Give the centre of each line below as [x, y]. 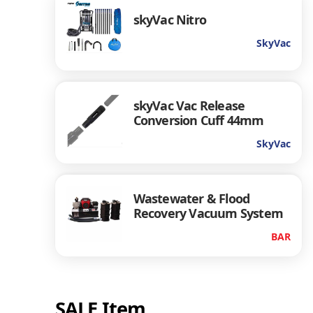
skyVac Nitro [170, 20]
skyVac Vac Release [189, 105]
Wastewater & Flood [191, 198]
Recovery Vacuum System [208, 213]
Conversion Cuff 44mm [198, 120]
